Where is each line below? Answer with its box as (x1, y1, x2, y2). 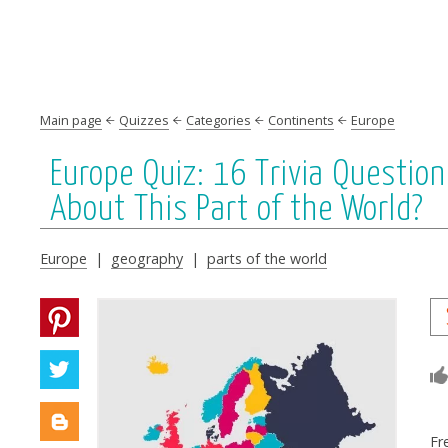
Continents (268, 111, 334, 129)
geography (111, 249, 183, 268)
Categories (186, 111, 251, 129)
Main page (40, 111, 102, 129)
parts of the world (207, 249, 327, 268)
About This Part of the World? (50, 193, 424, 227)
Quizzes (119, 111, 169, 129)
